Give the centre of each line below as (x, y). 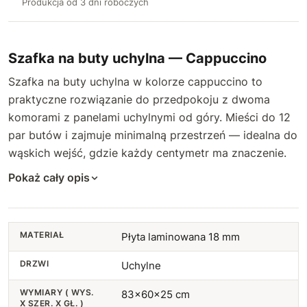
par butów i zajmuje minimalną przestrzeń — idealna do (153, 135)
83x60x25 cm (155, 294)
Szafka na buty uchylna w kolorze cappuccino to (135, 82)
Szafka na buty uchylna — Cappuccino (137, 58)
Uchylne (141, 266)
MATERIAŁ (42, 235)
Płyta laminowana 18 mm (180, 237)
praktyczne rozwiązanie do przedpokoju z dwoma (139, 99)
